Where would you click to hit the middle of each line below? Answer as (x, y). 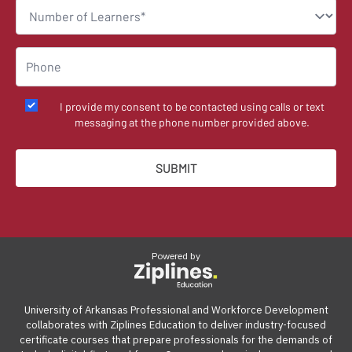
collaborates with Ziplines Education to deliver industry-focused (176, 325)
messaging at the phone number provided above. (192, 123)
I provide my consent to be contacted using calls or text (192, 107)
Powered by (176, 256)
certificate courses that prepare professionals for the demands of (176, 340)
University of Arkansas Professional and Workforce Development (176, 310)
